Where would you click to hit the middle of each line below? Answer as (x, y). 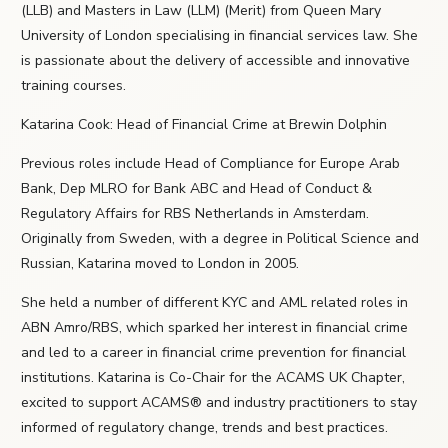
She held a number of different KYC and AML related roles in (214, 303)
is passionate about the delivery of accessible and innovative (215, 61)
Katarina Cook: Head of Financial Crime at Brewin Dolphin (204, 125)
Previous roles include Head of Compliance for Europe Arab (210, 164)
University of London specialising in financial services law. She (219, 36)
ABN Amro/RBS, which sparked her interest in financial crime (214, 328)
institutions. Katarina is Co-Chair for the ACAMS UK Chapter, (213, 378)
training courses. (73, 86)
